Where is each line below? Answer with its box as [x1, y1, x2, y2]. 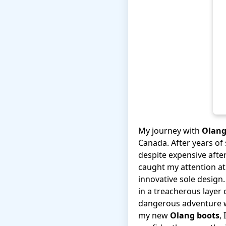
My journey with [138, 125, 202, 136]
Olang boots [170, 209, 219, 221]
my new [138, 209, 170, 221]
